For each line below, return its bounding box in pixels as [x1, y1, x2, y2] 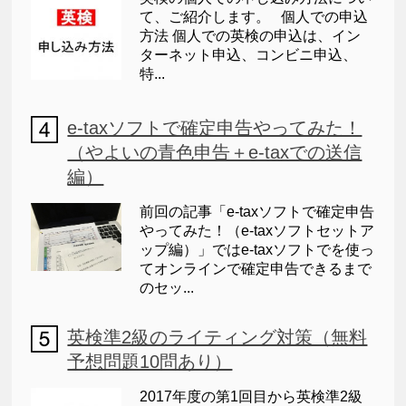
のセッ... [140, 280, 195, 296]
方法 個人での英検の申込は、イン [140, 28, 362, 44]
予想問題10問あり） [67, 352, 233, 372]
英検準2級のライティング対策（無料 [67, 327, 368, 348]
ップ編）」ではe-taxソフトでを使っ [140, 242, 375, 258]
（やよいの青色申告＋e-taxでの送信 [67, 142, 362, 163]
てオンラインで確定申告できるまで [140, 261, 372, 277]
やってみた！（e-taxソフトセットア [140, 223, 375, 239]
